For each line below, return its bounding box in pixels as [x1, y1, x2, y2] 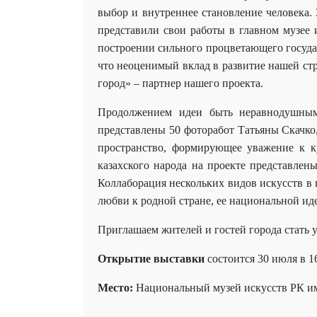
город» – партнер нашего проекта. [98, 76, 263, 89]
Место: [98, 281, 133, 294]
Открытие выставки [98, 252, 204, 265]
